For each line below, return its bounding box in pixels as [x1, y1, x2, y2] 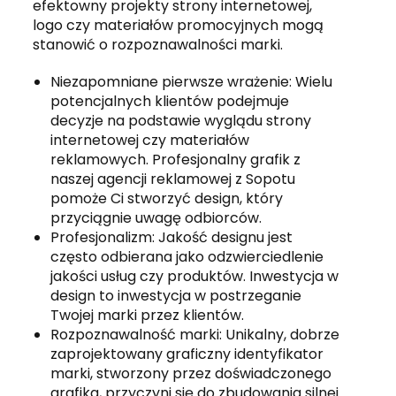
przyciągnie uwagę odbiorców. [50, 207, 263, 228]
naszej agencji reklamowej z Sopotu [50, 168, 296, 189]
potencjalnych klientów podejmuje [50, 90, 290, 111]
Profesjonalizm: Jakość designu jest [50, 226, 293, 247]
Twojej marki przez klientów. [50, 304, 245, 325]
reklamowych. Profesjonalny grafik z [50, 148, 301, 170]
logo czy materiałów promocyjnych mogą [33, 14, 324, 35]
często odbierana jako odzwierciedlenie [50, 246, 324, 267]
